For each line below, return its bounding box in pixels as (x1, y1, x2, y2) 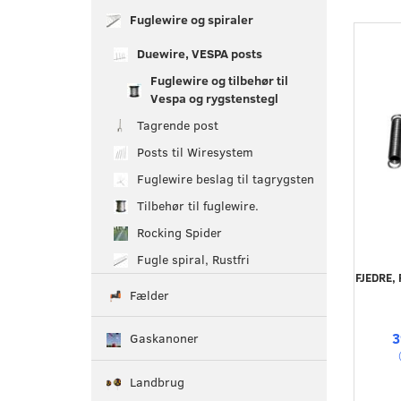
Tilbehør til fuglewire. (137, 196, 259, 214)
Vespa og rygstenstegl (150, 89, 278, 107)
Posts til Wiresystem (137, 142, 253, 160)
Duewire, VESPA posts (137, 44, 262, 62)
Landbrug (130, 373, 184, 391)
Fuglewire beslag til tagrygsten (137, 169, 314, 187)
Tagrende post (137, 115, 218, 133)
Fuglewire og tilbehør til (150, 71, 288, 89)
